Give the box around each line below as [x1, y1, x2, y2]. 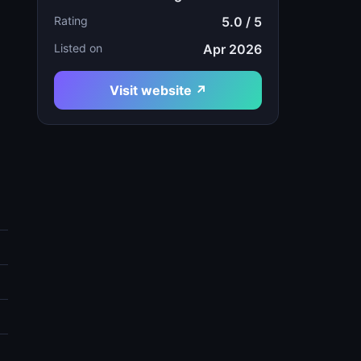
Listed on [54, 41, 102, 55]
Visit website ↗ [109, 82, 207, 98]
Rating [54, 14, 88, 27]
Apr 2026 [203, 41, 262, 57]
